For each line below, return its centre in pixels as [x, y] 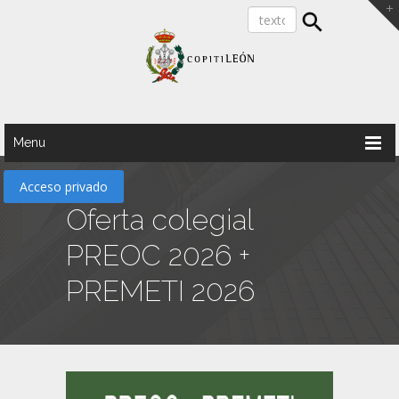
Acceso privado [64, 187]
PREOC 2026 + [158, 255]
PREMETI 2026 [160, 291]
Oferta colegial [159, 220]
